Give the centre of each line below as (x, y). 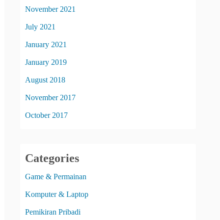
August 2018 (45, 80)
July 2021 (40, 27)
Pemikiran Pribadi (53, 212)
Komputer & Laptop (57, 194)
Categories (52, 158)
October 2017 (46, 115)
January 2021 (46, 44)
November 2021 (50, 9)
